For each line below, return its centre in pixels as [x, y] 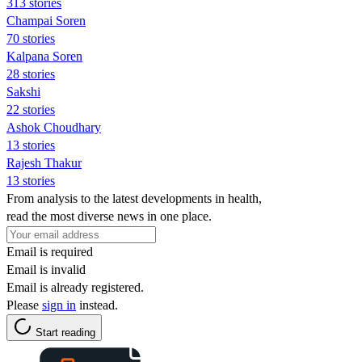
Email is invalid [46, 269]
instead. [97, 305]
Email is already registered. [75, 287]
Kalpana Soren [44, 56]
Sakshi [23, 91]
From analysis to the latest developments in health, [134, 198]
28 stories [31, 74]
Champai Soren [46, 20]
